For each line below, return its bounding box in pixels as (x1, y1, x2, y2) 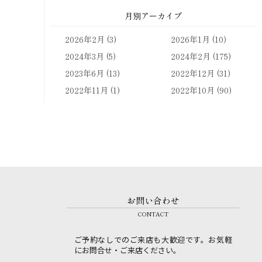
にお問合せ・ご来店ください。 (74, 244, 181, 256)
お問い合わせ (126, 194, 180, 206)
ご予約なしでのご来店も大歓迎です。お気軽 (74, 233, 232, 245)
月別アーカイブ (125, 9, 182, 22)
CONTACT (137, 209, 168, 218)
